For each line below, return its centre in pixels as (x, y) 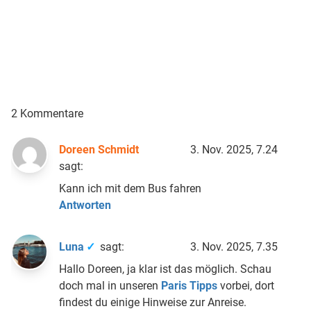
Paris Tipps (190, 285)
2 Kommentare (47, 113)
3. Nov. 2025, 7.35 (234, 246)
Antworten (85, 205)
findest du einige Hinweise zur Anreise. (153, 302)
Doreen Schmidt (99, 149)
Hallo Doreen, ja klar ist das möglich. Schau (166, 269)
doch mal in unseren (110, 285)
